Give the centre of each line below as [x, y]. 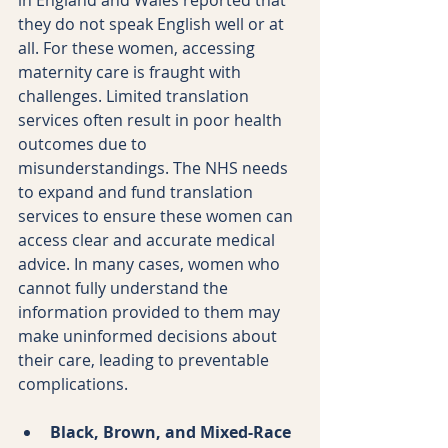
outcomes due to [84, 143]
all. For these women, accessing [138, 47]
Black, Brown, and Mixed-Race [172, 431]
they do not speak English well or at [153, 23]
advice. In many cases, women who [151, 263]
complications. [73, 383]
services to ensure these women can [157, 215]
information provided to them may [151, 311]
